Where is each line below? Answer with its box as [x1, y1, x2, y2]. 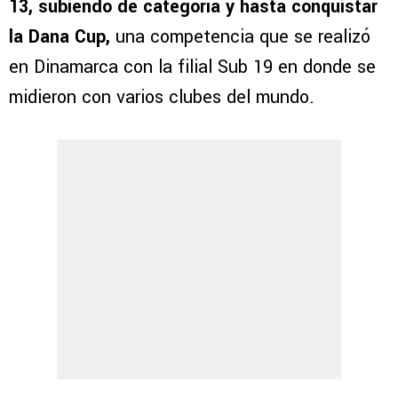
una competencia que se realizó [110, 24, 370, 51]
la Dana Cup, [9, 24, 110, 51]
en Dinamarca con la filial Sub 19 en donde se [9, 54, 376, 81]
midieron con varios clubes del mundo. [9, 84, 320, 111]
